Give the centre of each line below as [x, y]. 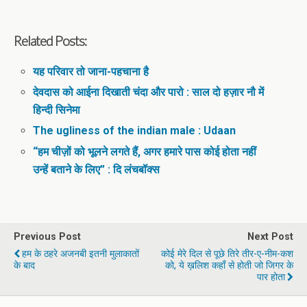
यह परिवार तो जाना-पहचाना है [91, 72]
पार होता [271, 277]
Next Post [270, 236]
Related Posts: [50, 40]
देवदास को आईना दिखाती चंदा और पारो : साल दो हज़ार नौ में [149, 93]
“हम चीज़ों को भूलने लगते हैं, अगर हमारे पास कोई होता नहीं [145, 151]
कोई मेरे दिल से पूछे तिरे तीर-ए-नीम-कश [227, 254]
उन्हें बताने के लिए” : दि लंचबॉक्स [97, 169]
